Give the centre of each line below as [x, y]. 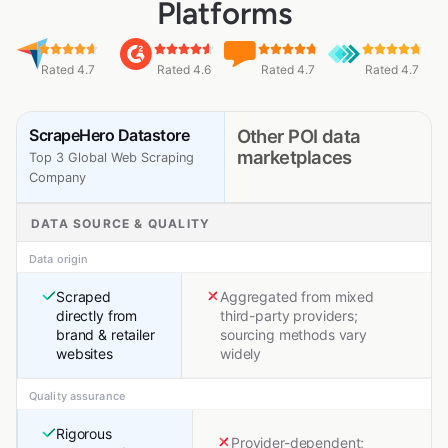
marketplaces [294, 157]
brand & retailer [105, 335]
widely [241, 354]
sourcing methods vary [294, 335]
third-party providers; [289, 316]
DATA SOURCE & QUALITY [121, 224]
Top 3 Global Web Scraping [111, 158]
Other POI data [298, 136]
